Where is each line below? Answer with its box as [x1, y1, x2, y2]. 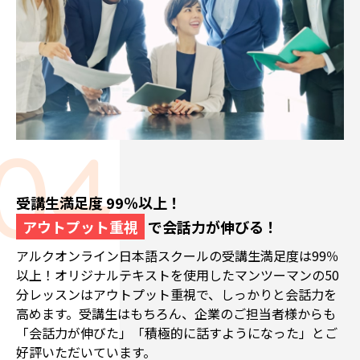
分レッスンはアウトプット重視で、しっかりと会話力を [16, 284, 337, 305]
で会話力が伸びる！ [145, 216, 278, 238]
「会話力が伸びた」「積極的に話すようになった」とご [16, 323, 337, 343]
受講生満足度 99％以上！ [16, 192, 182, 214]
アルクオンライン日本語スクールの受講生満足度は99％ [16, 246, 339, 266]
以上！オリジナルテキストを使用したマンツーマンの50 [16, 265, 339, 285]
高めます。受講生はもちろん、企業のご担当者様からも [16, 304, 336, 324]
